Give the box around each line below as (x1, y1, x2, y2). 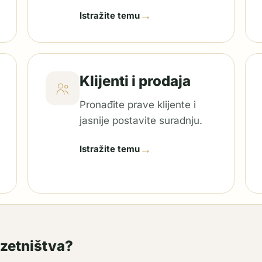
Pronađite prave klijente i (80, 99, 196, 111)
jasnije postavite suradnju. (80, 115, 203, 126)
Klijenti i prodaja (80, 73, 191, 89)
